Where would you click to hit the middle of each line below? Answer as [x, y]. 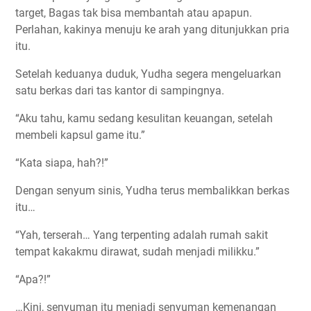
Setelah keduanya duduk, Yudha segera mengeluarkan [148, 74]
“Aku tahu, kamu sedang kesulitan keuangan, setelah [144, 118]
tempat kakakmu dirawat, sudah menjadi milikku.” [137, 251]
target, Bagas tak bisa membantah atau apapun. [134, 12]
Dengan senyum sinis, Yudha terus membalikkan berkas [152, 190]
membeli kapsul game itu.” [80, 135]
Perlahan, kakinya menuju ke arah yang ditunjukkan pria [152, 29]
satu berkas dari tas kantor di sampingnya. [120, 90]
